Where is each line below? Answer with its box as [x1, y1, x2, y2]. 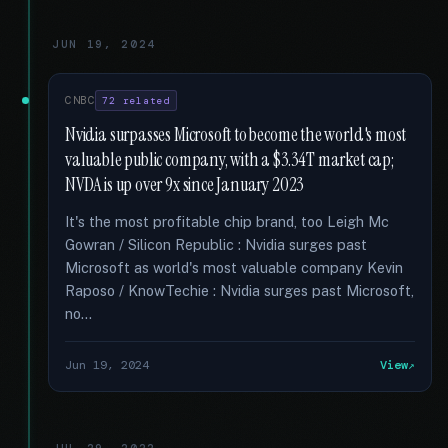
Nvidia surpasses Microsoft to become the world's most [65, 123, 407, 147]
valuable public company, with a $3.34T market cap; [65, 148, 394, 172]
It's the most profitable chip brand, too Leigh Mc [65, 213, 389, 230]
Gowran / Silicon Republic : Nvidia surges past [65, 236, 367, 253]
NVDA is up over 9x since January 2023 [65, 173, 305, 197]
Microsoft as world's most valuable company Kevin [65, 259, 403, 276]
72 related [102, 94, 170, 107]
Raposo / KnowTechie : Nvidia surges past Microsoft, [65, 282, 414, 299]
